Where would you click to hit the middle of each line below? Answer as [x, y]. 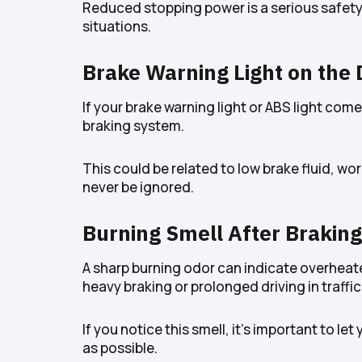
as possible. [120, 347]
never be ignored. [138, 187]
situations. [117, 26]
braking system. [133, 125]
